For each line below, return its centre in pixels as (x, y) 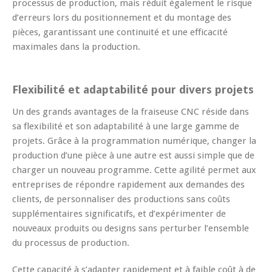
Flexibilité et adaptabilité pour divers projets (133, 89)
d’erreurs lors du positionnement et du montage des (122, 17)
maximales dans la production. (76, 46)
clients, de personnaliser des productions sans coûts (121, 199)
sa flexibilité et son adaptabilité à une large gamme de (126, 126)
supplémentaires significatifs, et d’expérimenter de (119, 213)
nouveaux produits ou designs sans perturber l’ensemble (131, 228)
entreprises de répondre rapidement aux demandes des (128, 184)
